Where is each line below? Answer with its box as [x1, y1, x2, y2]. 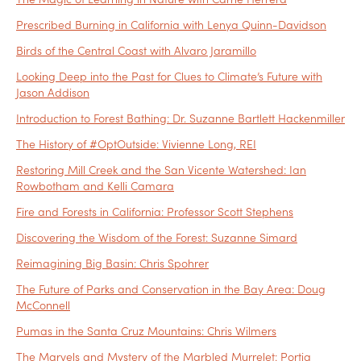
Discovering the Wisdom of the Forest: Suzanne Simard [16, 229, 297, 246]
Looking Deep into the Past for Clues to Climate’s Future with [16, 68, 322, 85]
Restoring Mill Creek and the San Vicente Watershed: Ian [16, 161, 306, 178]
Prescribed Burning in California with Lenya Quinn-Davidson [16, 16, 326, 33]
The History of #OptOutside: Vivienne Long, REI [16, 135, 256, 152]
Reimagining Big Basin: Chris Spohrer [16, 255, 209, 272]
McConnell [16, 297, 70, 313]
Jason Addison [16, 84, 89, 101]
